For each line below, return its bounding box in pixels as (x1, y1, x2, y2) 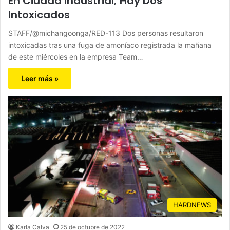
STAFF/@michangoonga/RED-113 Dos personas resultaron (8, 29, 203, 38)
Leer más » (21, 74, 59, 83)
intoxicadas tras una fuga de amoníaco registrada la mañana (8, 41, 212, 50)
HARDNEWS (173, 201, 211, 209)
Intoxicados (8, 8, 70, 23)
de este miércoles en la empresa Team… (8, 52, 143, 62)
